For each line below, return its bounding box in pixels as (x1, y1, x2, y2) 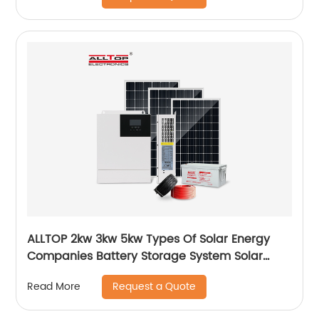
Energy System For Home (27, 263, 169, 283)
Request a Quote (113, 278, 197, 295)
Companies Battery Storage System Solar (27, 246, 263, 266)
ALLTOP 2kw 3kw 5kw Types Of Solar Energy (27, 229, 271, 249)
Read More (27, 278, 81, 296)
